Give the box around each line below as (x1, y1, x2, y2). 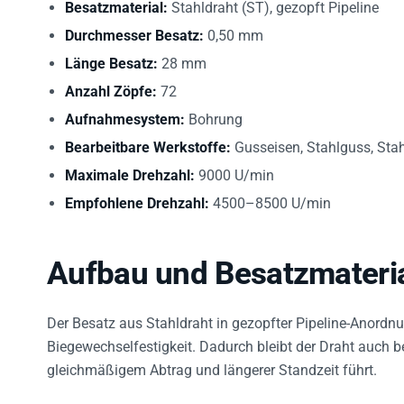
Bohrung (185, 102, 243, 120)
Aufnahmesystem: (65, 102, 185, 120)
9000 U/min (195, 158, 274, 176)
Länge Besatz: (65, 46, 158, 64)
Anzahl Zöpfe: (65, 74, 157, 92)
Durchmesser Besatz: (65, 18, 204, 36)
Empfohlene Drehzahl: (65, 186, 209, 204)
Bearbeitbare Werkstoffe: (65, 130, 231, 148)
